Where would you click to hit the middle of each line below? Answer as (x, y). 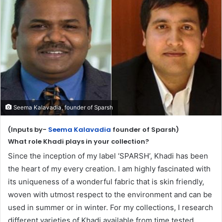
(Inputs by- (28, 129)
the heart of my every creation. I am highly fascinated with (109, 168)
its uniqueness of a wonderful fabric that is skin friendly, (106, 181)
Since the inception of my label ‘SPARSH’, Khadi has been (108, 156)
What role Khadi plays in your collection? (79, 142)
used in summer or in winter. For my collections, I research (111, 207)
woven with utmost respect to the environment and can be (110, 194)
